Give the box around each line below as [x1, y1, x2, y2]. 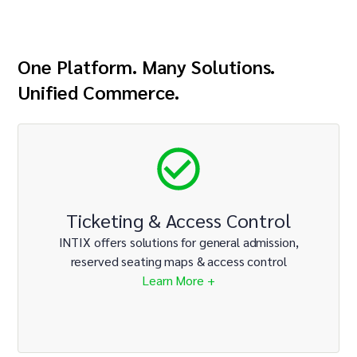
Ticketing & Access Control [66, 207, 291, 233]
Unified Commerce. [18, 79, 180, 105]
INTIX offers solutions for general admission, [58, 233, 299, 251]
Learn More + [142, 272, 215, 289]
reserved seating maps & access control [70, 253, 287, 270]
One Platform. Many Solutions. [18, 53, 276, 80]
